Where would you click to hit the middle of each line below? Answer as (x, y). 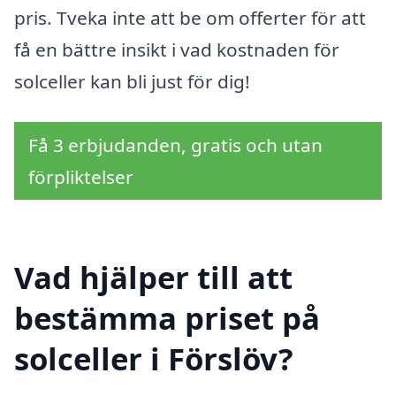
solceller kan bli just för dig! (132, 82)
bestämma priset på (167, 317)
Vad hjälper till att (153, 277)
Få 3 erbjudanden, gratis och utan (175, 145)
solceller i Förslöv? (154, 358)
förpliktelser (81, 176)
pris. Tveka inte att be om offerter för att (190, 18)
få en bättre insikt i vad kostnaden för (177, 50)
